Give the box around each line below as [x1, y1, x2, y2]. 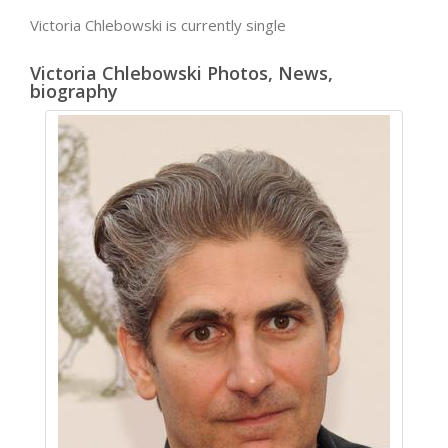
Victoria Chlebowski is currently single [30, 15, 286, 35]
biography [30, 79, 118, 103]
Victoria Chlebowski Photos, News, [30, 61, 333, 85]
